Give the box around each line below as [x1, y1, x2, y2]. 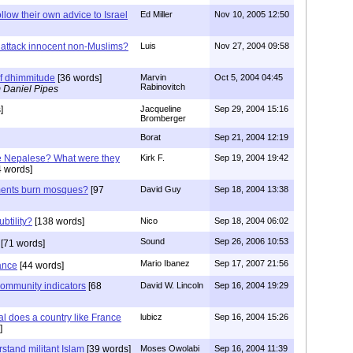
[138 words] [32, 215, 84, 227]
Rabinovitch [140, 81, 185, 91]
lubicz [140, 311, 162, 321]
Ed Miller [140, 9, 173, 19]
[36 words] [55, 72, 102, 84]
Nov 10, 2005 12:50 [214, 9, 289, 19]
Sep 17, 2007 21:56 [214, 258, 288, 268]
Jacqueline [140, 103, 181, 113]
